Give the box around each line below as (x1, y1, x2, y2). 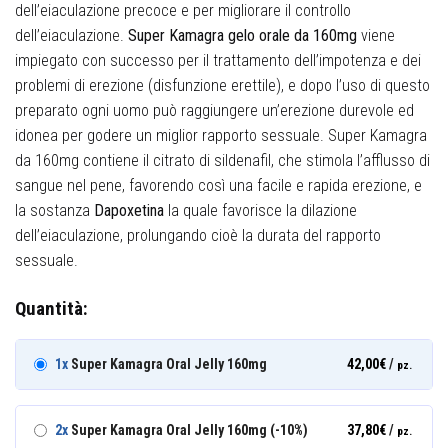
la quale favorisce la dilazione (164, 200, 357, 220)
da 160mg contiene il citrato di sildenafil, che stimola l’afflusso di (15, 150, 430, 170)
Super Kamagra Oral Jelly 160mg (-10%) (68, 422, 308, 439)
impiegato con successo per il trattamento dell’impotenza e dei (15, 50, 421, 70)
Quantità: (15, 296, 88, 320)
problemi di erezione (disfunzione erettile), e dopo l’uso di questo (15, 75, 430, 95)
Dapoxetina (90, 200, 164, 220)
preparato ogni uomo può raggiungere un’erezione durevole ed (15, 100, 414, 120)
